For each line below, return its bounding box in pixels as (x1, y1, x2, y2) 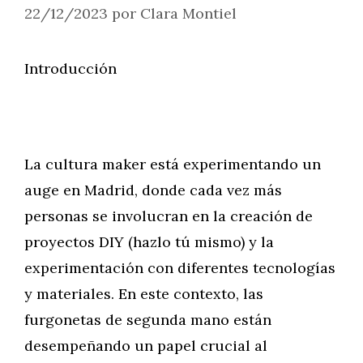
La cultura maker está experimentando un (24, 155, 321, 173)
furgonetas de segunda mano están (24, 310, 271, 329)
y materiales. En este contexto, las (24, 284, 263, 303)
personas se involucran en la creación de (24, 207, 313, 225)
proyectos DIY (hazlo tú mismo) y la (24, 233, 274, 251)
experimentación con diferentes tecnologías (24, 258, 335, 277)
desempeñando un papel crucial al (24, 336, 267, 355)
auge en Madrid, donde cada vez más (24, 181, 282, 199)
